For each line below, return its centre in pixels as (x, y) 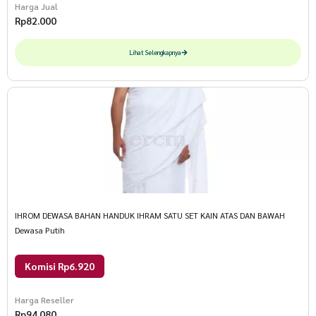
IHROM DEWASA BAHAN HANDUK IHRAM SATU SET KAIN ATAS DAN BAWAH (150, 215)
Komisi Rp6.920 (60, 266)
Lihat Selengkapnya (155, 53)
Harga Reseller (44, 300)
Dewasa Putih (40, 230)
